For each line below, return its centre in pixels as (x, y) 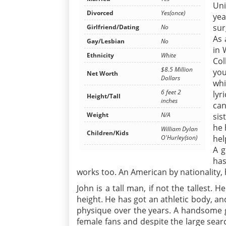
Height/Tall (104, 96)
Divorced (100, 13)
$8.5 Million (177, 70)
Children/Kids (108, 133)
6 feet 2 (171, 92)
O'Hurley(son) (179, 138)
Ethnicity (100, 55)
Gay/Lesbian (106, 41)
